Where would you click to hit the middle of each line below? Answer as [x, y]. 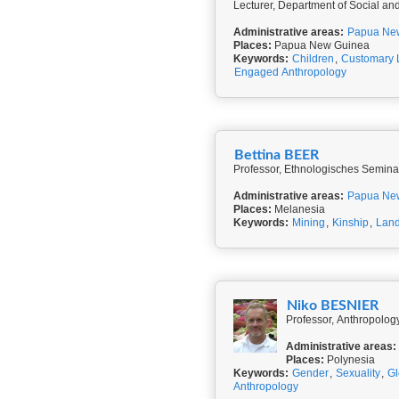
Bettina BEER [277, 155]
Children [313, 59]
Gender [310, 373]
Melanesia [298, 209]
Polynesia [350, 360]
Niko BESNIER [333, 305]
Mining [309, 223]
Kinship [350, 223]
